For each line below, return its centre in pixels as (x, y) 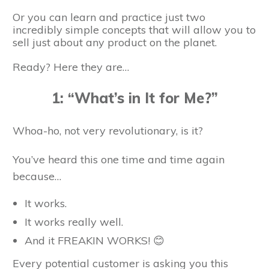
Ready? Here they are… (71, 67)
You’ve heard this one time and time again (119, 160)
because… (37, 177)
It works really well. (74, 222)
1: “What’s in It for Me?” (134, 98)
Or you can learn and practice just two (109, 17)
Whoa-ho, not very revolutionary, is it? (108, 131)
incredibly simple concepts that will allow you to (134, 30)
